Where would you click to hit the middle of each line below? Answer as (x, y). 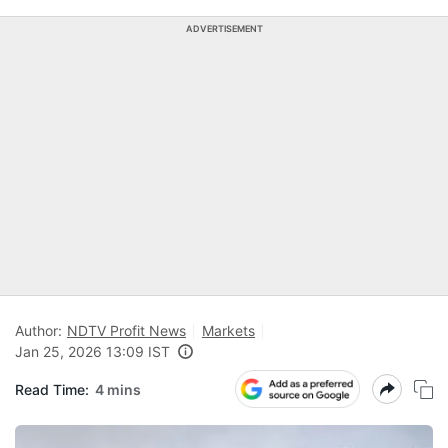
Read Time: (52, 389)
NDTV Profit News (126, 330)
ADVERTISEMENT (224, 28)
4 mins (118, 389)
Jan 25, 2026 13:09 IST (92, 351)
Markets (228, 330)
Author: (38, 330)
